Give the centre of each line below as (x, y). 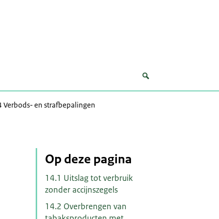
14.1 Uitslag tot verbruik (89, 178)
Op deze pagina (88, 159)
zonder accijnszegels (81, 190)
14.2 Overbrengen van (86, 206)
